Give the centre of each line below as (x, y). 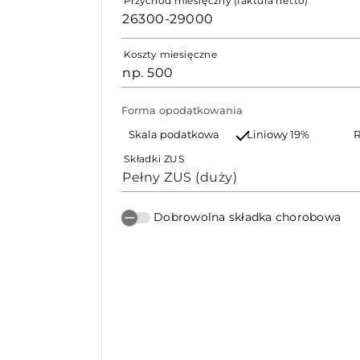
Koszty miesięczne (171, 54)
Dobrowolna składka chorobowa (247, 217)
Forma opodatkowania (182, 110)
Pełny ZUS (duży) (180, 177)
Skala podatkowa (174, 135)
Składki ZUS (154, 159)
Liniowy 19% (278, 135)
